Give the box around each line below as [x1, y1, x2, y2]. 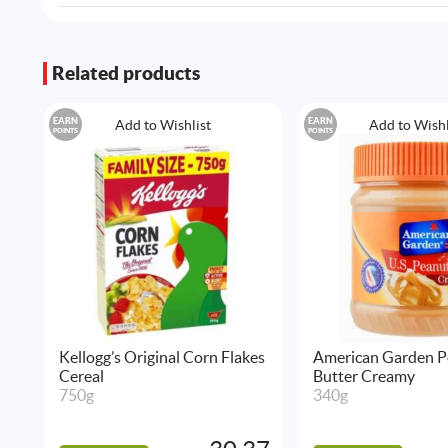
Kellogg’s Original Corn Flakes [58, 348, 265, 367]
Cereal [58, 367, 104, 386]
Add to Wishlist [114, 117, 211, 134]
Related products [52, 61, 201, 84]
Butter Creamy [312, 367, 415, 386]
